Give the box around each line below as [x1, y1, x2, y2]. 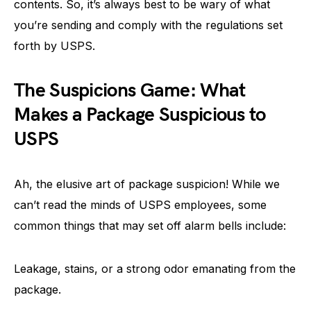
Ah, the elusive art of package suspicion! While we [14, 177, 280, 191]
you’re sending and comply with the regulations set [14, 18, 283, 32]
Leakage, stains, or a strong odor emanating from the [14, 262, 296, 276]
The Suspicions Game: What [14, 79, 246, 102]
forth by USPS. [14, 39, 95, 53]
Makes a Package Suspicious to [14, 103, 266, 126]
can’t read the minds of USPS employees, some [14, 198, 267, 212]
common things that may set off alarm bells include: [14, 219, 286, 233]
